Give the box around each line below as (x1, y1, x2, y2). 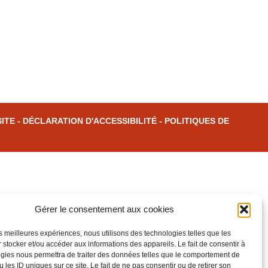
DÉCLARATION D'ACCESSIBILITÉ (23, 115, 157, 126)
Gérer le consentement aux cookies (35, 204, 175, 214)
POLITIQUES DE (165, 115, 229, 126)
